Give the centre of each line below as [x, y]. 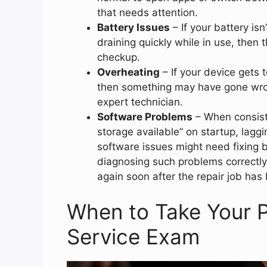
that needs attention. [148, 12]
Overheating [128, 72]
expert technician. [140, 102]
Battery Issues [133, 27]
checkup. [119, 57]
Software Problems [145, 117]
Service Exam [133, 237]
